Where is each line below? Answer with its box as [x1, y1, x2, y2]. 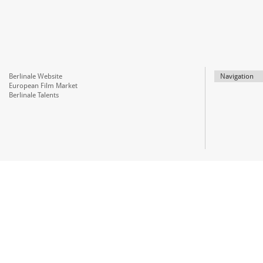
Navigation [220, 72, 254, 80]
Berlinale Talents [9, 91, 59, 99]
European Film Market [9, 82, 77, 90]
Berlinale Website [9, 72, 62, 80]
